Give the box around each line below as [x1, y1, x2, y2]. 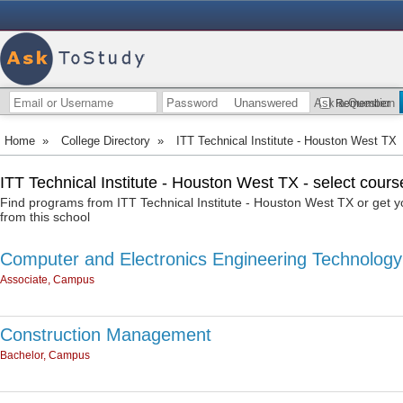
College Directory [61, 134, 150, 148]
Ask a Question [314, 96, 395, 110]
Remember [336, 97, 390, 110]
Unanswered [234, 96, 298, 110]
